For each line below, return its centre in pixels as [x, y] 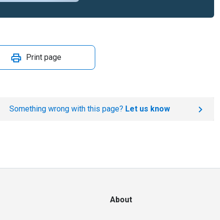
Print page [44, 57]
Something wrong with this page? [67, 109]
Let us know [147, 109]
